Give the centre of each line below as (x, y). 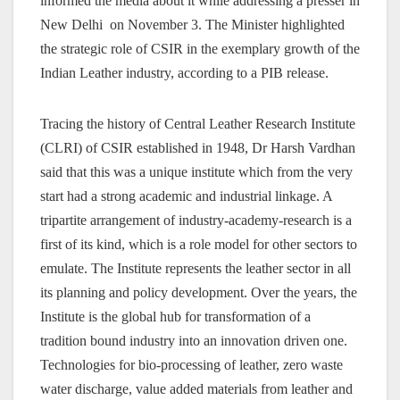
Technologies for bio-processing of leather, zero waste (192, 365)
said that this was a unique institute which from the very (196, 172)
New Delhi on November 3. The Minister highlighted (192, 25)
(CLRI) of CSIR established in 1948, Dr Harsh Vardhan (198, 148)
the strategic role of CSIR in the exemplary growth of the (200, 49)
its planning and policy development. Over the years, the (199, 293)
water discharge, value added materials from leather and (196, 389)
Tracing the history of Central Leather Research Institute (198, 124)
